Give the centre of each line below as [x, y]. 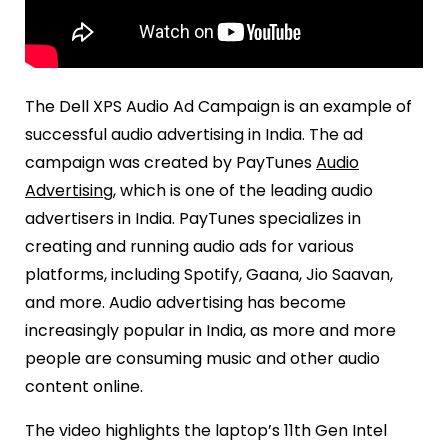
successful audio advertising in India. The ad [194, 134]
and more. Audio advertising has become [185, 302]
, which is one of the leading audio [243, 190]
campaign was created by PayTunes [170, 162]
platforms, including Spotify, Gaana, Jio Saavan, [209, 274]
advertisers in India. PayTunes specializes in [193, 218]
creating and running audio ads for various [189, 246]
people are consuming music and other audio [202, 358]
